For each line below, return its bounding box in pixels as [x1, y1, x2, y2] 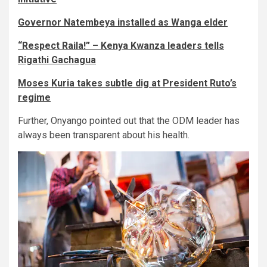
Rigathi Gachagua [18, 54, 96, 66]
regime [18, 92, 51, 104]
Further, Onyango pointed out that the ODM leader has [18, 115, 240, 127]
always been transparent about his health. [18, 129, 190, 141]
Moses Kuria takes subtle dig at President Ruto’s [18, 77, 237, 89]
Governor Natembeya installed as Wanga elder [18, 17, 228, 29]
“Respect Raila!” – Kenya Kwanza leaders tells [18, 40, 224, 52]
